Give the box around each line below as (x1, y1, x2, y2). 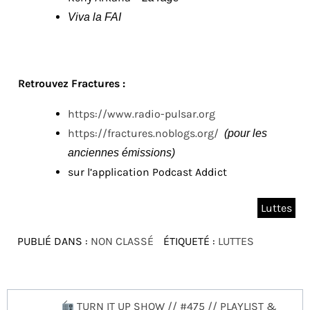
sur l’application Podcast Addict (68, 165, 227, 179)
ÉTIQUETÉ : (161, 235, 218, 248)
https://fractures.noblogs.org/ (68, 127, 219, 140)
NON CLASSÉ (91, 235, 154, 248)
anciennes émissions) (68, 147, 175, 159)
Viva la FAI (68, 11, 121, 24)
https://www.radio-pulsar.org (68, 107, 215, 121)
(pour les (224, 127, 267, 140)
